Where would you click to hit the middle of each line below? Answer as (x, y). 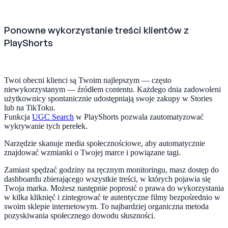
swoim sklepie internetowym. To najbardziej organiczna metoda (106, 206)
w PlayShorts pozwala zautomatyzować (139, 117)
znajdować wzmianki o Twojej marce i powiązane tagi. (92, 152)
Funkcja (18, 117)
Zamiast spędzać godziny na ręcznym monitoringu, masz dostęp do (111, 169)
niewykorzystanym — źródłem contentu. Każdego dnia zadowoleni (112, 89)
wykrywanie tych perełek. (46, 126)
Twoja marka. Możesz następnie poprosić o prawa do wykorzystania (114, 188)
